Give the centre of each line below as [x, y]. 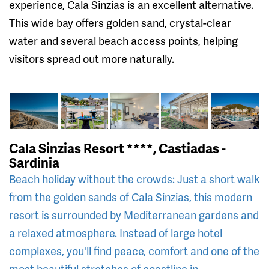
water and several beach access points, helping [123, 40]
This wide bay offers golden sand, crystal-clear [120, 22]
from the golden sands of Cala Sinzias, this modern [131, 196]
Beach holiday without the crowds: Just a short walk [134, 178]
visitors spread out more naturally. [92, 58]
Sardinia [34, 162]
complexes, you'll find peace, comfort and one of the [134, 250]
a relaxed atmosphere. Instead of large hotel [116, 232]
